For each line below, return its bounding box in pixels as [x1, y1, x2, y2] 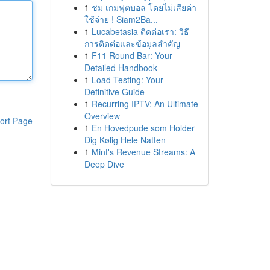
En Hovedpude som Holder [91, 122, 195, 134]
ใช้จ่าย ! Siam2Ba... [84, 13, 158, 25]
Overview [84, 110, 120, 122]
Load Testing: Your [91, 74, 163, 86]
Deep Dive [84, 158, 124, 170]
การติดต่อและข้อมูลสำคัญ [84, 37, 180, 49]
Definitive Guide [84, 86, 145, 98]
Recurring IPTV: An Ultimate [91, 98, 198, 110]
